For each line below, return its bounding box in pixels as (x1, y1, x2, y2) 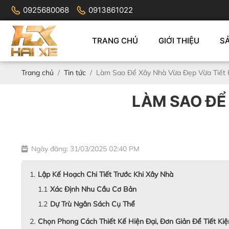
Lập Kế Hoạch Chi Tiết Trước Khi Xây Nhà (38, 170, 173, 179)
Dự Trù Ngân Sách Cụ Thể (50, 199, 135, 209)
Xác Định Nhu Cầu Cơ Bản (50, 185, 136, 194)
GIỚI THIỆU (158, 36, 199, 45)
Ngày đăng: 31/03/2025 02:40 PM (31, 144, 140, 153)
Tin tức (64, 68, 86, 77)
